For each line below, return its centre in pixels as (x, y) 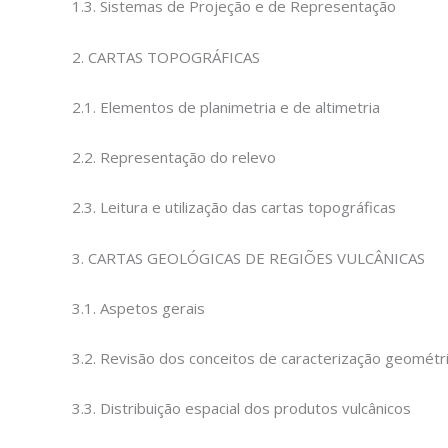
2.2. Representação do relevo (174, 157)
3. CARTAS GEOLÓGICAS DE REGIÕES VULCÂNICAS (248, 257)
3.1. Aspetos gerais (138, 307)
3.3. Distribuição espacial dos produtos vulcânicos (241, 408)
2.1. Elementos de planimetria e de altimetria (226, 106)
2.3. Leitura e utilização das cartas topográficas (234, 207)
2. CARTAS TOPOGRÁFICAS (166, 56)
